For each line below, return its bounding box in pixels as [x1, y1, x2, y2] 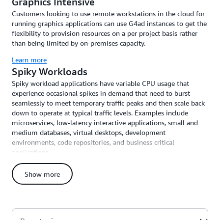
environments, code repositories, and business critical [12, 138, 174, 146]
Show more [25, 170, 60, 178]
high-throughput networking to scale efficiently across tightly [12, 208, 199, 216]
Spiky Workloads [12, 66, 87, 77]
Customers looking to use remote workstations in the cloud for [12, 9, 205, 18]
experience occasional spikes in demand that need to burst [12, 89, 190, 97]
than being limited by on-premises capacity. [12, 39, 145, 47]
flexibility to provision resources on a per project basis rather [12, 29, 197, 37]
